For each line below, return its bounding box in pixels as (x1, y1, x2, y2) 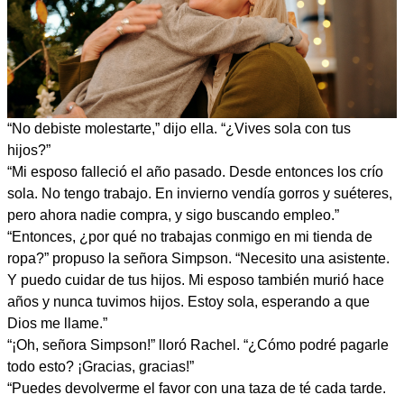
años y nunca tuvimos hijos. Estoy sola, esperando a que (7, 293, 370, 309)
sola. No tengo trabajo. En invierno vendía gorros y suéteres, (7, 185, 392, 201)
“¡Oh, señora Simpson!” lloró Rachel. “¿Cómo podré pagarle (7, 336, 389, 353)
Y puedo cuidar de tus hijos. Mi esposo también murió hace (7, 271, 384, 288)
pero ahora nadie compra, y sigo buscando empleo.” (7, 207, 339, 223)
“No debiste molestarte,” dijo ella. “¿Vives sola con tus (7, 120, 351, 136)
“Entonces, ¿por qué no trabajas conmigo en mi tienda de (7, 228, 372, 244)
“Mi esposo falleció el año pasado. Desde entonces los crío (7, 163, 383, 179)
